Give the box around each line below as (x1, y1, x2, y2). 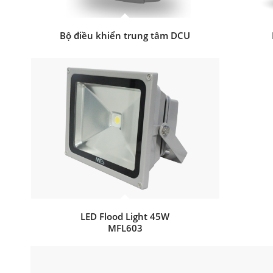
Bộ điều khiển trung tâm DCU (60, 29, 191, 41)
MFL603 (107, 222, 143, 235)
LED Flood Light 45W (80, 210, 170, 223)
